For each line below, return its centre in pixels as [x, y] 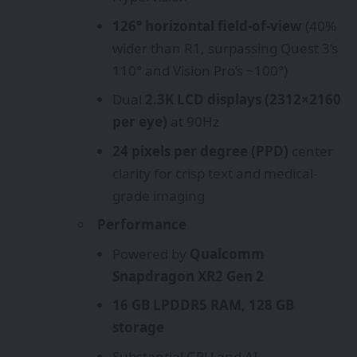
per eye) [139, 122]
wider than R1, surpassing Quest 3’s [225, 48]
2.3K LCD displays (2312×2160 [243, 100]
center [310, 151]
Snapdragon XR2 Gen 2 [188, 276]
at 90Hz [193, 122]
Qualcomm [227, 253]
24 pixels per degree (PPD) [200, 151]
